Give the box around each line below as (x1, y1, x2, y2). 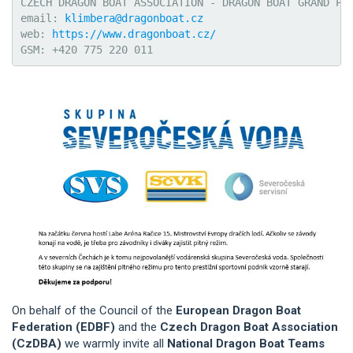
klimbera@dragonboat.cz (65, 11, 203, 24)
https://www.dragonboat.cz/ (52, 27, 216, 40)
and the (115, 319, 160, 334)
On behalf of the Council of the (12, 303, 176, 318)
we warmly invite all (61, 336, 167, 351)
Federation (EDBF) (12, 319, 115, 334)
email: (20, 11, 65, 24)
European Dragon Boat (176, 303, 301, 318)
